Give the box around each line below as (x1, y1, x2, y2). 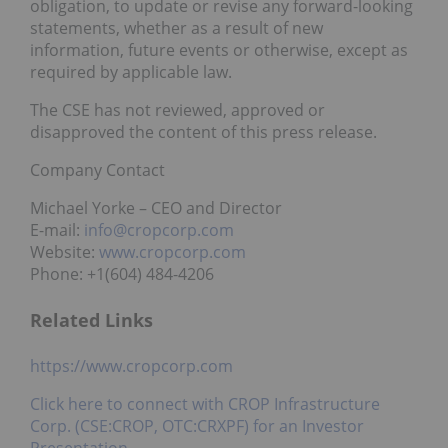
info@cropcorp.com (84, 218, 234, 241)
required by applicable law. (30, 60, 232, 83)
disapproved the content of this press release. (30, 120, 377, 143)
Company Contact (30, 158, 165, 181)
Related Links (30, 308, 153, 333)
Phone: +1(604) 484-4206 (30, 262, 214, 285)
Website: (30, 240, 99, 263)
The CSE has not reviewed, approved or (30, 98, 325, 121)
